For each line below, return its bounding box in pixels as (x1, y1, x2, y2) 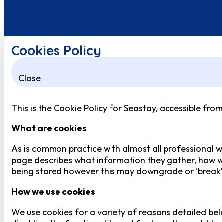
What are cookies (11, 122, 87, 134)
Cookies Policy (11, 42, 101, 59)
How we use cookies (11, 186, 95, 198)
